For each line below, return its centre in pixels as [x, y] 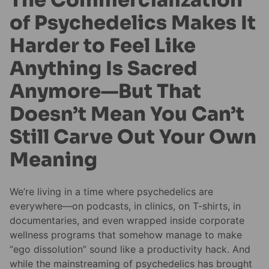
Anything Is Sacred [104, 68]
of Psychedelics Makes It [133, 23]
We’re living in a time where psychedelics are [111, 192]
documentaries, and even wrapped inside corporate [127, 221]
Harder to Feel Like [103, 45]
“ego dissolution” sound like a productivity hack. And [130, 249]
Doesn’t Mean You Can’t [127, 114]
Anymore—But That [105, 91]
